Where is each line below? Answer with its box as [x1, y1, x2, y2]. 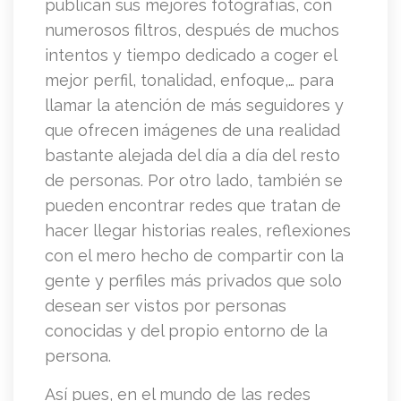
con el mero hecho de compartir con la [45, 246, 344, 266]
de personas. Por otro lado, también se [45, 171, 343, 191]
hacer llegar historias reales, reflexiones [45, 221, 351, 241]
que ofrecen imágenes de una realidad [45, 121, 340, 141]
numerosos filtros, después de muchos [45, 21, 339, 40]
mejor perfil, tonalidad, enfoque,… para [45, 71, 334, 90]
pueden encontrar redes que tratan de [45, 196, 341, 216]
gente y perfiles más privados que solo [45, 271, 342, 291]
